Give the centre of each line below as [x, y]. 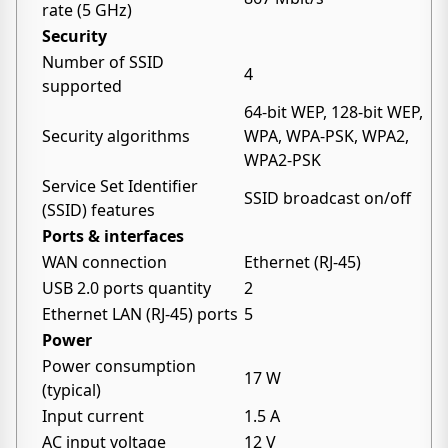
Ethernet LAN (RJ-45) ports [140, 314]
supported [82, 86]
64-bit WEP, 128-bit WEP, [333, 112]
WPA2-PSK [282, 160]
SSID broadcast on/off [327, 198]
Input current [93, 416]
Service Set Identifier [120, 186]
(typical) [71, 390]
